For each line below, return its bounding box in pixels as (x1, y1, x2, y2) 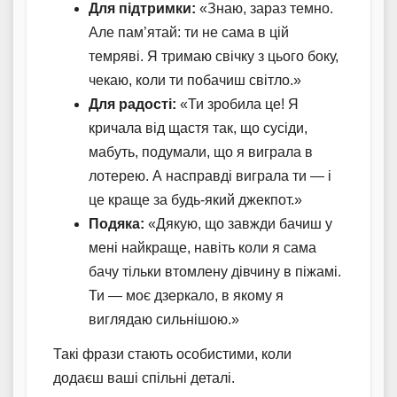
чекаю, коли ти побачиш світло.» (89, 72, 301, 88)
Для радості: (89, 96, 176, 112)
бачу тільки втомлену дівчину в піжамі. (89, 263, 341, 279)
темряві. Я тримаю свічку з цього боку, (89, 48, 339, 64)
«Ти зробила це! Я (176, 96, 299, 112)
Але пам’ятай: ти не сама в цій (89, 24, 289, 40)
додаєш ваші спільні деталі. (53, 370, 235, 386)
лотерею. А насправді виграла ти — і (89, 167, 331, 183)
